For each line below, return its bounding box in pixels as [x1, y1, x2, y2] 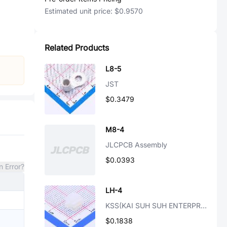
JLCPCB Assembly [105, 140, 167, 149]
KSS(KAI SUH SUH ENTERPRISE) [201, 201, 207, 210]
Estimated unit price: [45, 7, 115, 15]
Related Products [45, 43, 109, 53]
